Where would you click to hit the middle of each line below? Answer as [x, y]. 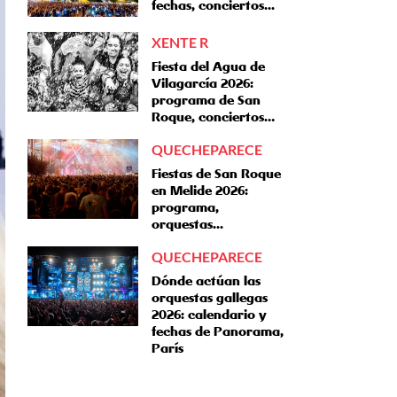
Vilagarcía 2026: [202, 83]
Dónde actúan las [206, 281]
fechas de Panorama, [218, 331]
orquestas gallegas [210, 298]
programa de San [206, 100]
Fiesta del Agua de [208, 66]
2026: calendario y [209, 315]
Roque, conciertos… [213, 117]
